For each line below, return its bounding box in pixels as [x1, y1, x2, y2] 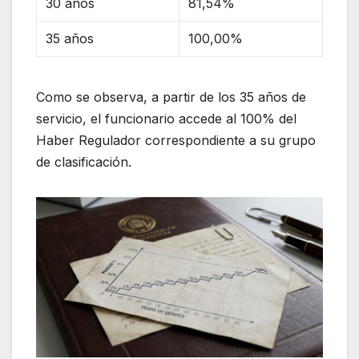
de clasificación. [36, 153, 131, 170]
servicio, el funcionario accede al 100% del [36, 110, 296, 127]
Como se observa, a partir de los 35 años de [36, 88, 306, 105]
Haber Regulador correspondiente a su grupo [36, 131, 316, 148]
